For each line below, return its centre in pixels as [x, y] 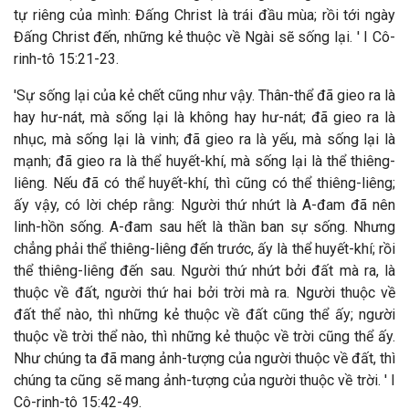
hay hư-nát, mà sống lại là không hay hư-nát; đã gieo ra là [204, 117]
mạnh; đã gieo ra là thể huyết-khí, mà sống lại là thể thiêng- [204, 161]
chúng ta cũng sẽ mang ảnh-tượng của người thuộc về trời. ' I [204, 380]
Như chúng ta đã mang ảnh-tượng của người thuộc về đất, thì [204, 358]
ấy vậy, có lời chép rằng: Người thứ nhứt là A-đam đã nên [204, 205]
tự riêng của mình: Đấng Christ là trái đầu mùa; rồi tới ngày [204, 15]
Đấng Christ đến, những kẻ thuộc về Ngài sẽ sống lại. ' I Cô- [204, 37]
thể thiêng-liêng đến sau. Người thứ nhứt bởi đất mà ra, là [204, 271]
